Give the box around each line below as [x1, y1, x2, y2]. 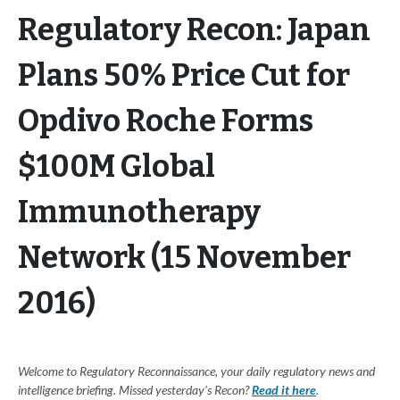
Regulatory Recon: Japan [18, 12, 371, 49]
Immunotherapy [18, 194, 261, 231]
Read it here [252, 382, 316, 398]
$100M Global [18, 148, 215, 186]
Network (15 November [18, 239, 351, 277]
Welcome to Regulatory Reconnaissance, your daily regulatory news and [18, 363, 375, 379]
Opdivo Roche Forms [18, 103, 313, 140]
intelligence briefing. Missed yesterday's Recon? [18, 382, 252, 398]
